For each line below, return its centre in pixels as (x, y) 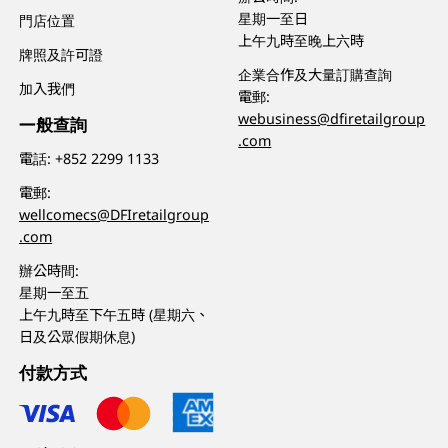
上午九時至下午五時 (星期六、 (114, 315)
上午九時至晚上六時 (301, 41)
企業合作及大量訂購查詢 (315, 75)
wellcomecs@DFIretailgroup (114, 215)
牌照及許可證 (61, 54)
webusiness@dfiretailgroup (332, 119)
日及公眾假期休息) (77, 337)
